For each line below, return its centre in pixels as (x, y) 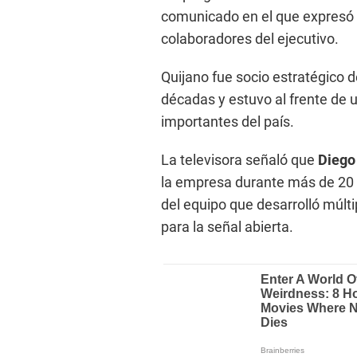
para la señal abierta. (227, 227)
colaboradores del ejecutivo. (250, 39)
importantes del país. (228, 122)
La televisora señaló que (239, 160)
